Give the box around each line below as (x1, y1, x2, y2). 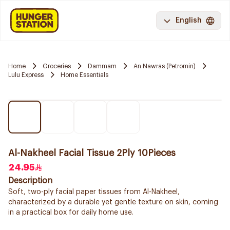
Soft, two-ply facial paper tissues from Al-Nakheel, (8, 188, 180, 196)
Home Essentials (61, 71, 108, 78)
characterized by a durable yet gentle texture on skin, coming (8, 199, 218, 206)
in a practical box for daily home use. (8, 209, 133, 216)
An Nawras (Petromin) (133, 63, 196, 69)
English (176, 17, 202, 24)
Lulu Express (8, 71, 44, 78)
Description (8, 177, 52, 185)
